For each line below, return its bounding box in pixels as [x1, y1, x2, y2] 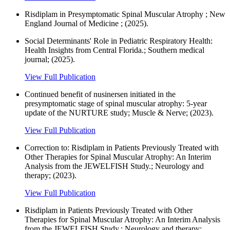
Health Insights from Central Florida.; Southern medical [25, 46, 204, 55]
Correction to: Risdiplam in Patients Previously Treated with [25, 143, 219, 152]
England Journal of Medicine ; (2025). [25, 19, 148, 28]
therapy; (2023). [25, 171, 76, 180]
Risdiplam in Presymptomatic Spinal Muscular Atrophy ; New [25, 10, 225, 19]
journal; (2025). [25, 55, 75, 64]
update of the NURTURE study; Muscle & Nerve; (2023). [25, 108, 214, 118]
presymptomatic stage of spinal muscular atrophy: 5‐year [25, 99, 207, 108]
